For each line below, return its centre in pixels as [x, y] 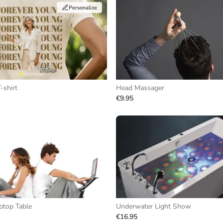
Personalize [83, 7]
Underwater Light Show [154, 206]
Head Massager [140, 88]
